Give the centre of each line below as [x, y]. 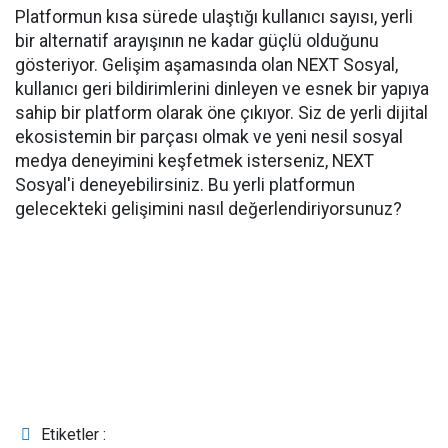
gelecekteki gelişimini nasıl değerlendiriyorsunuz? [208, 209]
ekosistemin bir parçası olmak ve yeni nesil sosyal [209, 137]
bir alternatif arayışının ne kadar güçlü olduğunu [197, 41]
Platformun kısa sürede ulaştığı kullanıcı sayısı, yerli [214, 17]
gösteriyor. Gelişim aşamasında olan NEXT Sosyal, [206, 65]
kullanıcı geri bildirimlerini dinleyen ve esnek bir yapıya [222, 89]
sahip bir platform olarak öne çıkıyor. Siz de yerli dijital [221, 113]
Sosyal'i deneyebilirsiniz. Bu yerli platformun [185, 185]
